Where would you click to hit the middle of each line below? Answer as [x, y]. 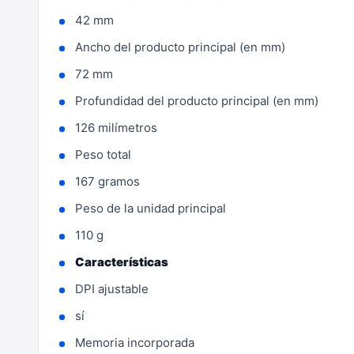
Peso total [103, 154]
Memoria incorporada [135, 343]
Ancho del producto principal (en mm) [180, 47]
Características [122, 262]
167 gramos [107, 181]
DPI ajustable [112, 289]
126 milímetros [116, 128]
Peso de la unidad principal [151, 208]
